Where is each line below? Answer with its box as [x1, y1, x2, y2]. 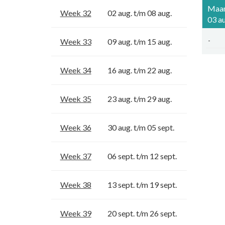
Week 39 [60, 208, 91, 218]
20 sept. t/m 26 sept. [107, 208, 177, 218]
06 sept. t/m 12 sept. [107, 151, 177, 161]
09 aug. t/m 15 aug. [107, 36, 172, 46]
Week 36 [60, 122, 91, 132]
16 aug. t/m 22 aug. [107, 65, 172, 75]
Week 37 [60, 151, 91, 161]
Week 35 [60, 93, 91, 103]
